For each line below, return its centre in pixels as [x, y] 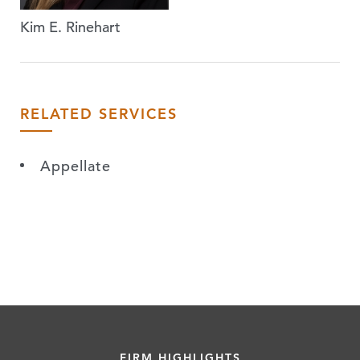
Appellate [76, 166]
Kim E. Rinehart [70, 27]
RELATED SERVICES [99, 114]
